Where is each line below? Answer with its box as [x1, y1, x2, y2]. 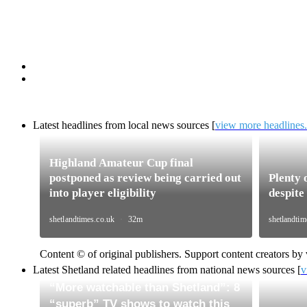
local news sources [128, 119, 209, 131]
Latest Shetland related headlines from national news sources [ [33, 263, 301, 275]
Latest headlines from [33, 119, 128, 131]
